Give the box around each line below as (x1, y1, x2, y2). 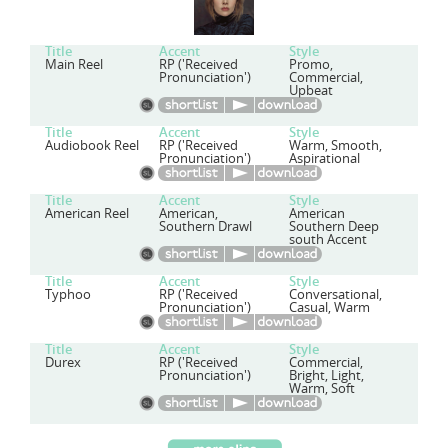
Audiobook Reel (45, 137, 139, 154)
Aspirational (288, 150, 360, 167)
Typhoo (45, 286, 91, 303)
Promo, (288, 56, 333, 73)
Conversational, (288, 286, 382, 303)
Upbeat (288, 82, 333, 99)
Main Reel (45, 56, 103, 73)
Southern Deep (288, 218, 379, 235)
